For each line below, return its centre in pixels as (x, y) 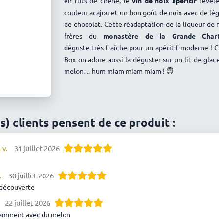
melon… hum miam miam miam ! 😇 (119, 71)
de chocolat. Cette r (95, 24)
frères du (84, 36)
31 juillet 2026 (37, 148)
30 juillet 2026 (31, 175)
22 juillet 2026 (28, 203)
